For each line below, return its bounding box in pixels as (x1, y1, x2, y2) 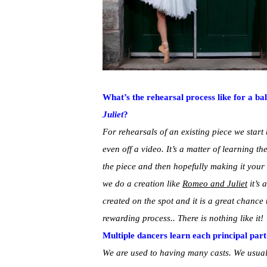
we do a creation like (103, 179, 182, 189)
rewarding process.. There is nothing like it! (103, 213, 263, 223)
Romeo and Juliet (182, 179, 247, 189)
